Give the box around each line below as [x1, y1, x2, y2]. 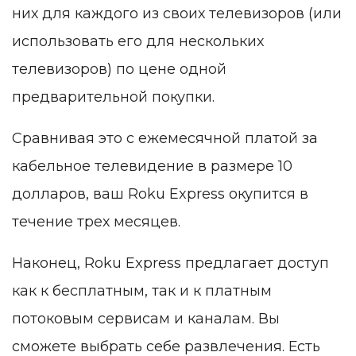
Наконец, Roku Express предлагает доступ [12, 254, 329, 273]
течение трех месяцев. [12, 213, 180, 231]
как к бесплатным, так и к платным [12, 282, 272, 300]
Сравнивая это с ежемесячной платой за [12, 130, 318, 148]
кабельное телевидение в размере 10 [12, 157, 292, 176]
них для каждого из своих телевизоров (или [12, 5, 342, 23]
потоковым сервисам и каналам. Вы [12, 310, 280, 328]
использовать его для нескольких [12, 33, 264, 51]
